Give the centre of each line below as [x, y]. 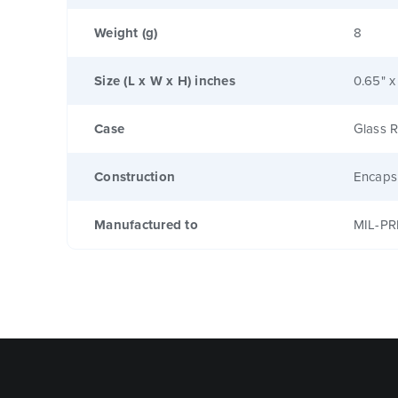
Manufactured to [146, 224]
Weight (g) [126, 32]
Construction [135, 176]
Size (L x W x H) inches [165, 80]
